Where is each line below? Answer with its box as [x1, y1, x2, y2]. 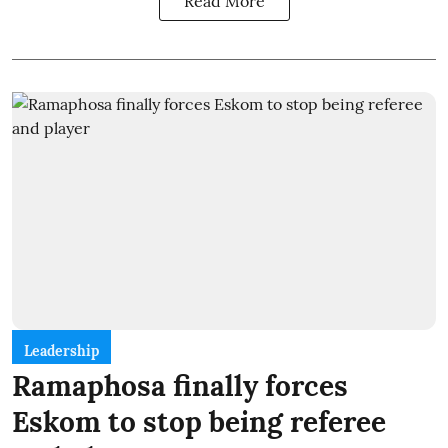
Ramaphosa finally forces [12, 368, 348, 405]
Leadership [24, 342, 99, 361]
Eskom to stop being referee [12, 404, 386, 441]
